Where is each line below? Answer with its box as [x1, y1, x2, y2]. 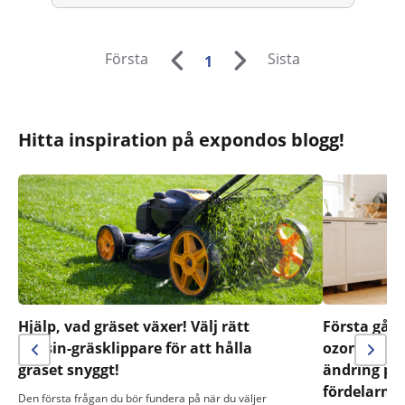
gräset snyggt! [18, 359, 123, 380]
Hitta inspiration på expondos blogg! [18, 127, 344, 152]
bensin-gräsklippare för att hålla [18, 337, 252, 358]
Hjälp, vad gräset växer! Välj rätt [18, 316, 250, 336]
